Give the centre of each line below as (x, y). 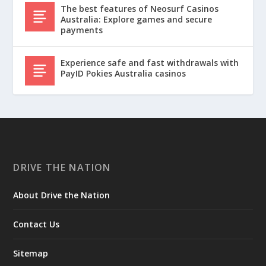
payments (82, 30)
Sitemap (31, 254)
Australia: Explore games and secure (137, 20)
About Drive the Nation (62, 195)
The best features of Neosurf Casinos (140, 9)
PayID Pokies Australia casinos (123, 74)
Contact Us (37, 224)
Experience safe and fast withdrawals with (150, 63)
